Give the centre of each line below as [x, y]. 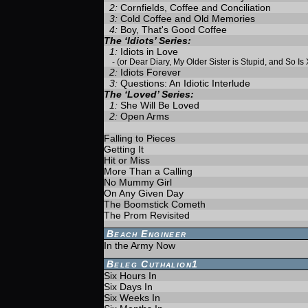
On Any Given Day [144, 193]
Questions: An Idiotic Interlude [185, 83]
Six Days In [128, 287]
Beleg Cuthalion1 [153, 264]
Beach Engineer [147, 234]
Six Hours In [130, 276]
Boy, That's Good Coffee [174, 30]
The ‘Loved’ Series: [149, 94]
